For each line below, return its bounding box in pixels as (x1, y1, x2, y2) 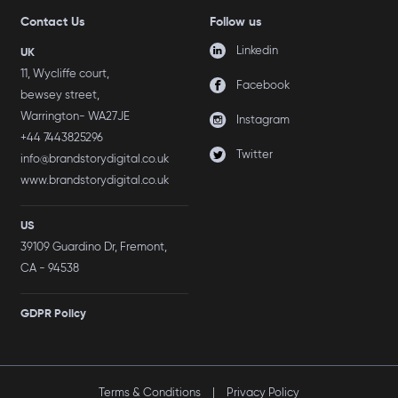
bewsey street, (20, 88, 100, 102)
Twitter (236, 147, 273, 162)
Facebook (236, 78, 290, 92)
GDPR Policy (20, 306, 87, 322)
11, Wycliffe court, (20, 67, 110, 81)
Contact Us (20, 13, 86, 30)
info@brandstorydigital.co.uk (20, 152, 170, 166)
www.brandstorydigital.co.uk (20, 173, 170, 187)
